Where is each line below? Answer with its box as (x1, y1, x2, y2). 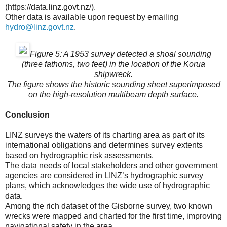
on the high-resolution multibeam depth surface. (28, 90, 199, 99)
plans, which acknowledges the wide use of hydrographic (5, 181, 210, 191)
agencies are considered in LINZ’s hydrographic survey (5, 171, 203, 180)
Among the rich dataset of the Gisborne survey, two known (5, 202, 212, 211)
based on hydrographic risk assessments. (5, 151, 154, 160)
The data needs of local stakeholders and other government (5, 161, 218, 170)
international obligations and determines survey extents (5, 141, 203, 150)
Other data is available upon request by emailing (5, 13, 178, 22)
